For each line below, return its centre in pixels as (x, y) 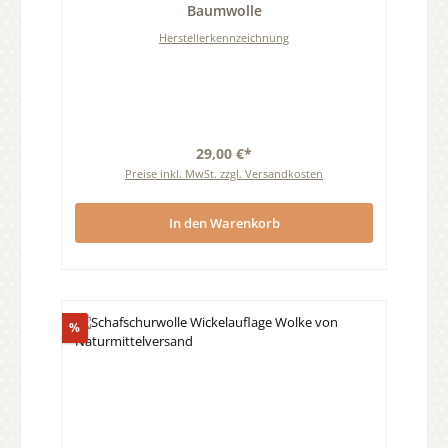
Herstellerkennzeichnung (224, 38)
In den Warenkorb (224, 222)
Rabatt (99, 327)
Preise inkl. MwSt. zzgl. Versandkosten (224, 174)
